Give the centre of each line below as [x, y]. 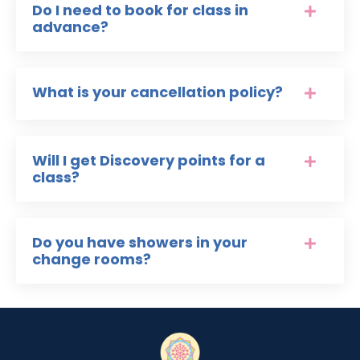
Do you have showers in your [140, 243]
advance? [70, 27]
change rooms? [92, 260]
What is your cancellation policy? [157, 92]
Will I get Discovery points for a [149, 161]
